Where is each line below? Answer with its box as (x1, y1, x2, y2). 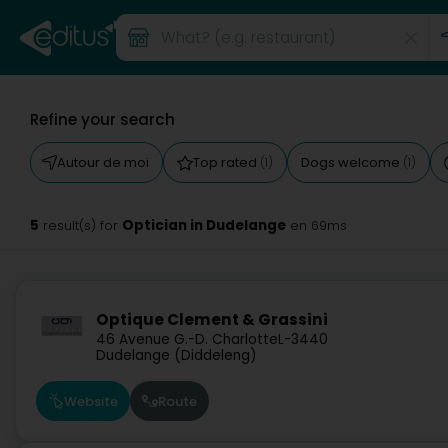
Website (64, 391, 118, 411)
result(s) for (39, 217, 122, 234)
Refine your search (30, 109, 175, 130)
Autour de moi (57, 153, 149, 172)
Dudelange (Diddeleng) (96, 346, 257, 366)
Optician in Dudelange (122, 216, 286, 235)
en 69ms (286, 217, 347, 234)
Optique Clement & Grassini (96, 309, 328, 331)
